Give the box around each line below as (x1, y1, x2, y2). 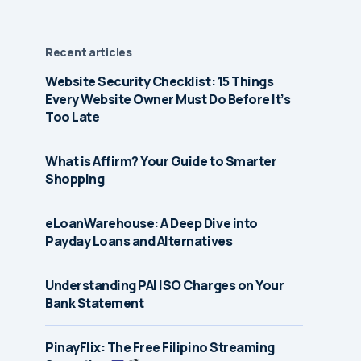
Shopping (45, 170, 105, 188)
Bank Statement (45, 294, 144, 312)
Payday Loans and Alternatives (45, 232, 233, 250)
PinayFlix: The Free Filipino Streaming (45, 338, 275, 356)
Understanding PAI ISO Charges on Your (45, 276, 284, 294)
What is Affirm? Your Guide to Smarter (45, 152, 277, 170)
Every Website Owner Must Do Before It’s (45, 90, 291, 108)
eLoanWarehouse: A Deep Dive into (45, 214, 258, 232)
